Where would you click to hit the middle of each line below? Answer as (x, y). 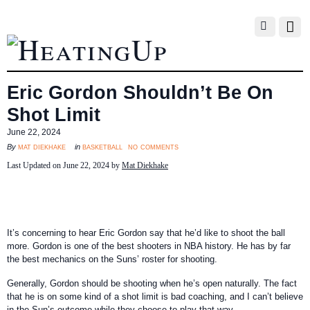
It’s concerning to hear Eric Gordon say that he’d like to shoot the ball (146, 232)
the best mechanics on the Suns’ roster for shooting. (112, 259)
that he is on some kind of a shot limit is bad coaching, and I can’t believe (155, 296)
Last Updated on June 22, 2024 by (64, 165)
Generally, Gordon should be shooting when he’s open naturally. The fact (152, 283)
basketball (102, 146)
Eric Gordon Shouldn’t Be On (140, 92)
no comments (153, 146)
